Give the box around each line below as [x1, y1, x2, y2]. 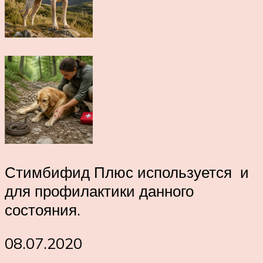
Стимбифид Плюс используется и [5, 162, 249, 181]
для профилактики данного [5, 181, 194, 200]
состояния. [5, 200, 80, 219]
